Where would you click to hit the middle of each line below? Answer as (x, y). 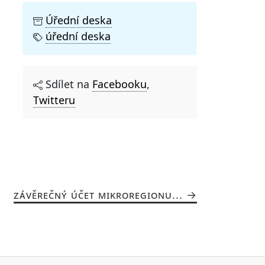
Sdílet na (67, 84)
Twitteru (54, 100)
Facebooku (119, 84)
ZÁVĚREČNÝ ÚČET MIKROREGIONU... (98, 194)
